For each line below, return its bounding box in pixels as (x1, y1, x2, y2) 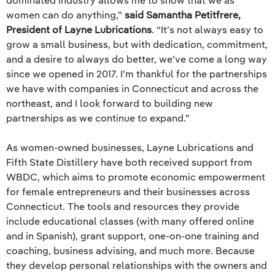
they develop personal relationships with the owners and (6, 259, 267, 271)
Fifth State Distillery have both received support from (6, 156, 252, 168)
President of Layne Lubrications (6, 23, 152, 36)
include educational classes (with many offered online (6, 215, 254, 227)
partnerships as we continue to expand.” (6, 112, 190, 124)
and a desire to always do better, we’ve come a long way (6, 53, 267, 65)
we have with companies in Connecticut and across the (6, 82, 258, 95)
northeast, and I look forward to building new (6, 97, 213, 109)
